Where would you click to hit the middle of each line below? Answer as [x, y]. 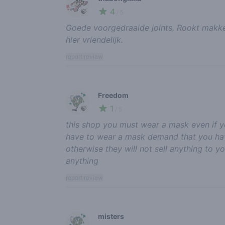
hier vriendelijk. [94, 39]
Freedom [113, 95]
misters [111, 216]
